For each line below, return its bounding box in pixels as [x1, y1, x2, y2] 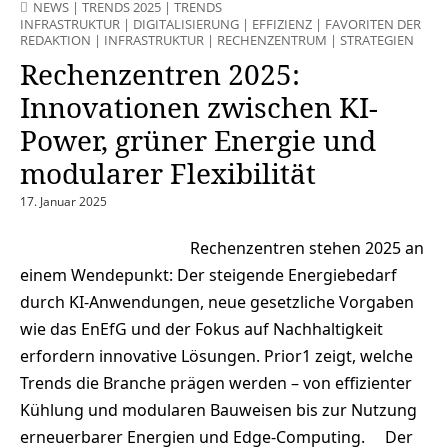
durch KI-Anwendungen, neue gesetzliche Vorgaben [20, 290, 414, 313]
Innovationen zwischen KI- [20, 87, 378, 126]
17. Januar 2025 [20, 192, 107, 210]
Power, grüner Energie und [20, 120, 376, 159]
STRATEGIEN [340, 30, 414, 49]
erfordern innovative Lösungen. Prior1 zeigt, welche [20, 344, 413, 367]
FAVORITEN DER [325, 14, 421, 33]
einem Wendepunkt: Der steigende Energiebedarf [20, 263, 397, 286]
